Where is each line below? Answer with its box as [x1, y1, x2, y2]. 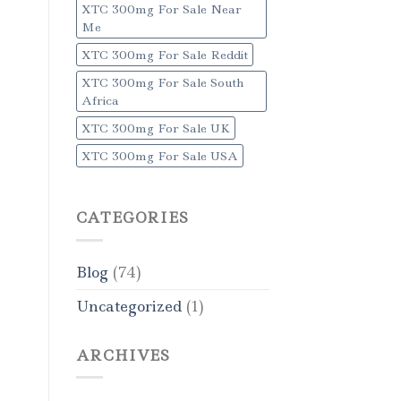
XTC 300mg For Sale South [81, 74, 243, 91]
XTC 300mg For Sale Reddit [81, 47, 248, 64]
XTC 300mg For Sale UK [81, 120, 230, 137]
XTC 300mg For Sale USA [81, 148, 238, 165]
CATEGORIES [75, 208, 189, 228]
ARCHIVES [75, 345, 170, 365]
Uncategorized [75, 295, 182, 316]
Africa [81, 92, 119, 109]
